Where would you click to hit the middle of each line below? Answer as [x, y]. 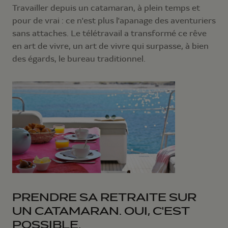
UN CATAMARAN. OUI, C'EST [101, 211]
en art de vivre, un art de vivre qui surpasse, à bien [110, 46]
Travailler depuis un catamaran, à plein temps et [106, 8]
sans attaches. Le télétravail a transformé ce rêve [109, 34]
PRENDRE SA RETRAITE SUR [104, 197]
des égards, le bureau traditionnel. [79, 59]
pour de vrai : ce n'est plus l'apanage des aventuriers [114, 21]
